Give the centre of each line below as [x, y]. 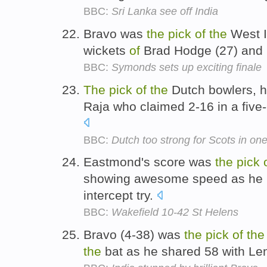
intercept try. [120, 195]
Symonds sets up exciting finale [187, 67]
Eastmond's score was [149, 162]
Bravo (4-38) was [134, 235]
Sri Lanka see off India [165, 11]
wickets [106, 50]
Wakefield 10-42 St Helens [175, 212]
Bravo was [115, 33]
